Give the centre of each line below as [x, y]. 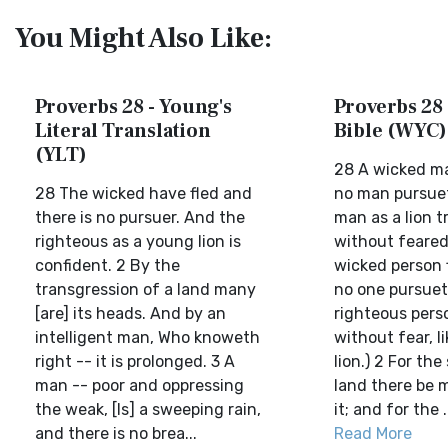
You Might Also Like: [143, 38]
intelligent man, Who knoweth [147, 337]
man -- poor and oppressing [139, 385]
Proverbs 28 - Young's [133, 107]
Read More [372, 433]
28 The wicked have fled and [143, 193]
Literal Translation [123, 131]
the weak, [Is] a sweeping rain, [148, 409]
